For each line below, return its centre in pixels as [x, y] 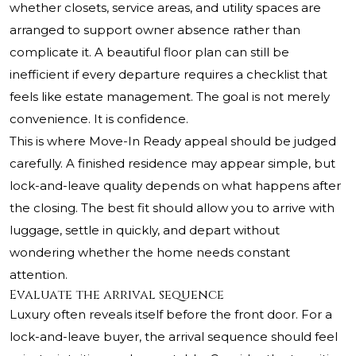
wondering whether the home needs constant [150, 253]
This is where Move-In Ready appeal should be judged [173, 141]
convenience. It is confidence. [99, 119]
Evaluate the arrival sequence [117, 295]
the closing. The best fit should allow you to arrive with [172, 208]
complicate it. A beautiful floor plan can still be [149, 52]
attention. [39, 275]
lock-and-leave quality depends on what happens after [175, 186]
